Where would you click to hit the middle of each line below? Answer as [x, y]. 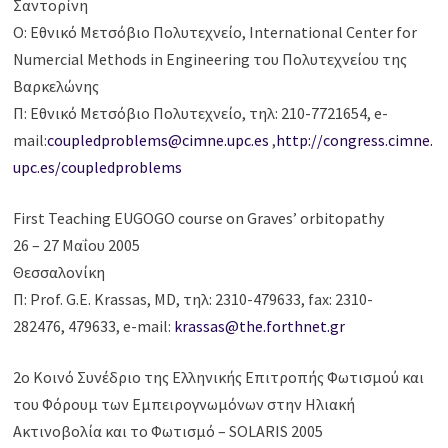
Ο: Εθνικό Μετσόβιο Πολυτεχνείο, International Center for [215, 32]
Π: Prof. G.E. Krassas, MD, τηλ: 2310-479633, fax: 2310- [193, 299]
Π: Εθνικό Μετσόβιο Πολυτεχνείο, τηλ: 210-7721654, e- [201, 113]
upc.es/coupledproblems [98, 167]
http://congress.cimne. [355, 140]
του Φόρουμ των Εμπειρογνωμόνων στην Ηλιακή [184, 404]
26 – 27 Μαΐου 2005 [77, 245]
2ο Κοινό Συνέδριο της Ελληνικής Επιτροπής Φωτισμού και [219, 377]
